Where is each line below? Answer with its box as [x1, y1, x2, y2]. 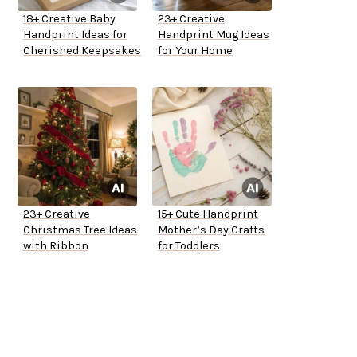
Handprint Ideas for [23, 28, 127, 42]
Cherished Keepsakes [23, 44, 141, 58]
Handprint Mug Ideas [158, 28, 269, 42]
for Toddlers [158, 239, 220, 253]
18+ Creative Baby [23, 12, 116, 26]
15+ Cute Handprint [158, 207, 258, 222]
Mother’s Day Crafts [158, 223, 265, 237]
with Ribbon [23, 239, 88, 253]
